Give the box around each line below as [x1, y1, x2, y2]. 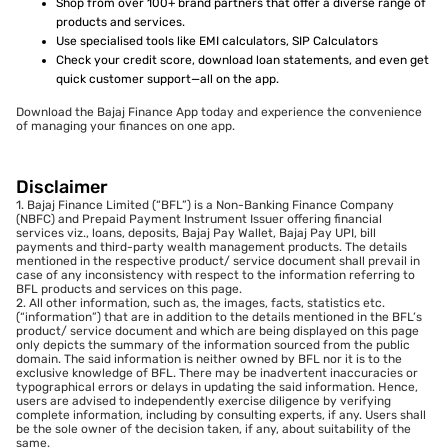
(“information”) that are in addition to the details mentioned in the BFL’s [16, 310, 422, 325]
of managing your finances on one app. [16, 119, 235, 134]
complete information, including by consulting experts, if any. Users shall [16, 408, 426, 423]
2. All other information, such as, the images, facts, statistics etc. [16, 296, 385, 311]
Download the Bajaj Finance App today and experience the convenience [16, 105, 422, 120]
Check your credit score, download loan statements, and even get [56, 53, 429, 68]
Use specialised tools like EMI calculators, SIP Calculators [56, 34, 378, 49]
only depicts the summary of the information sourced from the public [16, 338, 410, 353]
